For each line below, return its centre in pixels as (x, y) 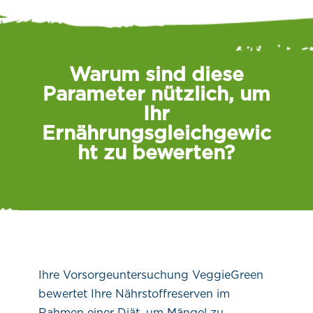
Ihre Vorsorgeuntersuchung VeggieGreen (151, 275)
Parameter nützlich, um (156, 95)
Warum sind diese (156, 75)
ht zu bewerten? (156, 153)
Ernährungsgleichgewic (156, 134)
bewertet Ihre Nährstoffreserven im (134, 294)
